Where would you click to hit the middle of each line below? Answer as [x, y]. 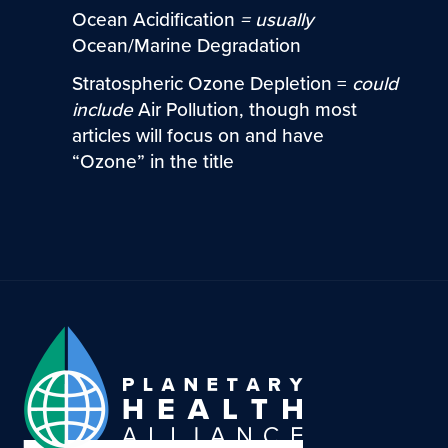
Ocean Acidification [155, 19]
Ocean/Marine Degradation [186, 45]
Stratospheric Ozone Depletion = [211, 83]
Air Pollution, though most [247, 109]
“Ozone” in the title [152, 161]
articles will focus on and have [197, 135]
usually [283, 19]
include [104, 109]
